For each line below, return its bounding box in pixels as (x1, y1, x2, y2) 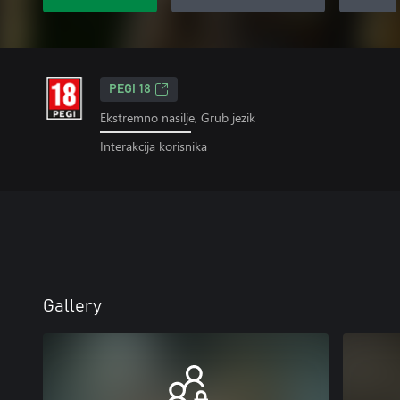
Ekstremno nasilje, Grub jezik (100, 109, 255, 126)
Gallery (43, 296, 102, 315)
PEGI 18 (109, 83, 151, 96)
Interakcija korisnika (100, 137, 207, 154)
